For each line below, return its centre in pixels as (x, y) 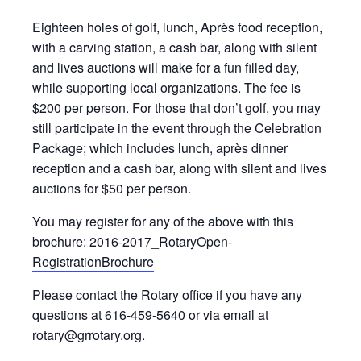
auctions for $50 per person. (112, 188)
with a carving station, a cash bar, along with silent (174, 47)
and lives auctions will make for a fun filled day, (166, 67)
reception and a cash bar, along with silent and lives (179, 168)
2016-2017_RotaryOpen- (161, 241)
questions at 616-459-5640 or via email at (150, 315)
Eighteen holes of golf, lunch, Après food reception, (177, 27)
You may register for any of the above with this (163, 221)
